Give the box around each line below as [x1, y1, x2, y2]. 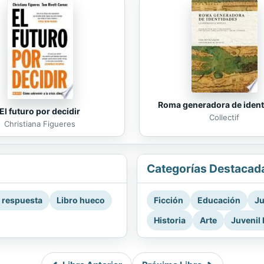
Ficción [154, 195, 183, 206]
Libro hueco [57, 195, 105, 206]
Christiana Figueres [4, 119, 75, 129]
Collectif [209, 112, 239, 122]
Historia [154, 215, 186, 226]
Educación [197, 195, 240, 206]
